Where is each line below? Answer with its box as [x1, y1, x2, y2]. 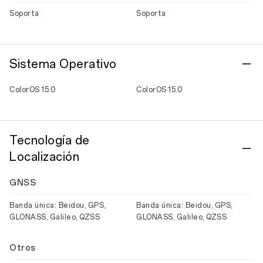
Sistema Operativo [9, 57, 117, 71]
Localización [9, 150, 79, 164]
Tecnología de [9, 133, 90, 147]
